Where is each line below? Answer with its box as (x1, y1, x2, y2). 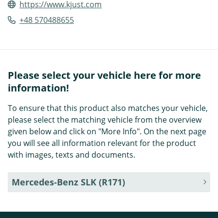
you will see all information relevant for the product (8, 137, 196, 148)
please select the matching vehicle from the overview (8, 114, 201, 125)
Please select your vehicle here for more (8, 68, 201, 82)
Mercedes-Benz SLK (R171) (12, 176, 125, 188)
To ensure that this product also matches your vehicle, (8, 102, 208, 113)
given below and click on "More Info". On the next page (8, 126, 206, 137)
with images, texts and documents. (8, 149, 135, 160)
